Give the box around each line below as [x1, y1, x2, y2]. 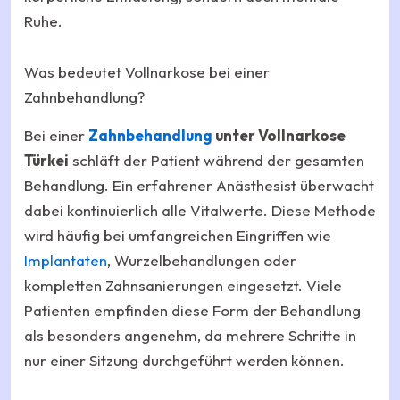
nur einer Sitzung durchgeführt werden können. [24, 351, 345, 371]
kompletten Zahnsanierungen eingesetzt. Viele [24, 276, 342, 296]
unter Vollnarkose [212, 126, 346, 146]
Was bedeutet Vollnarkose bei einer [24, 62, 270, 82]
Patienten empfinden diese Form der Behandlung [24, 301, 361, 321]
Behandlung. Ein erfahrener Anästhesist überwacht [24, 176, 374, 196]
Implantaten [24, 251, 107, 271]
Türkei [24, 151, 69, 171]
